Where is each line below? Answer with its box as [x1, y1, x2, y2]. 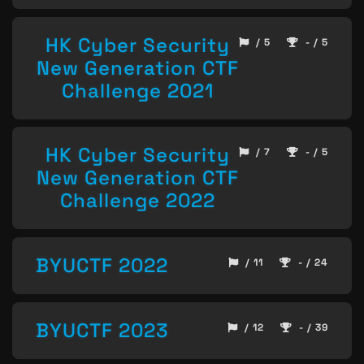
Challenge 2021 [61, 77, 214, 103]
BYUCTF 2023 [36, 317, 169, 343]
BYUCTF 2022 [36, 252, 168, 278]
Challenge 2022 [59, 188, 215, 214]
